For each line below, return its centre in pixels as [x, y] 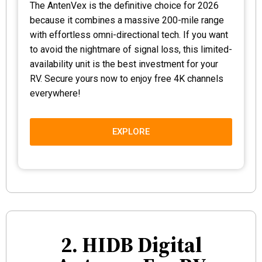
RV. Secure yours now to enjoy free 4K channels [127, 78]
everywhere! [55, 93]
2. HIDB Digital [131, 244]
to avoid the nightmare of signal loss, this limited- [131, 49]
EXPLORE [131, 131]
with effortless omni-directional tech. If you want [129, 35]
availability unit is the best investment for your [124, 64]
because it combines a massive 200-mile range [127, 20]
